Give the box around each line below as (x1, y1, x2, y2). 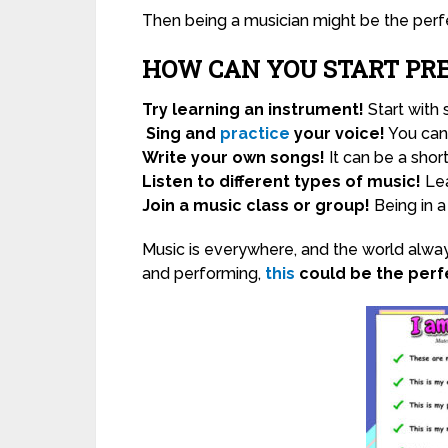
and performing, (142, 264, 265, 284)
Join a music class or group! (142, 196, 370, 216)
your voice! (290, 124, 385, 144)
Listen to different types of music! (142, 172, 421, 192)
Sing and (146, 124, 220, 144)
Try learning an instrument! (142, 100, 364, 120)
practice (220, 124, 290, 144)
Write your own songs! (142, 148, 325, 168)
